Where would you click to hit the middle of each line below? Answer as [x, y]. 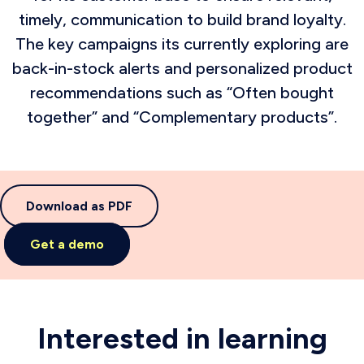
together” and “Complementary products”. [182, 117]
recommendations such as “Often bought [182, 93]
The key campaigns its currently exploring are [182, 44]
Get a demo [67, 244]
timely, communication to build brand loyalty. [182, 19]
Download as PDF [79, 206]
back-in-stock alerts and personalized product [182, 68]
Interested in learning [182, 338]
